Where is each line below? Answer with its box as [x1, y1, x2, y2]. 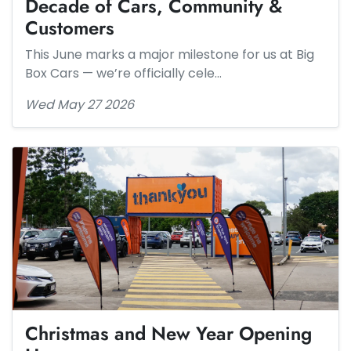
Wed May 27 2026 [25, 96, 134, 114]
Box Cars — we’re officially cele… [25, 64, 222, 82]
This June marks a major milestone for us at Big [25, 45, 314, 63]
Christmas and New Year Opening [25, 320, 312, 347]
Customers [25, 14, 114, 42]
